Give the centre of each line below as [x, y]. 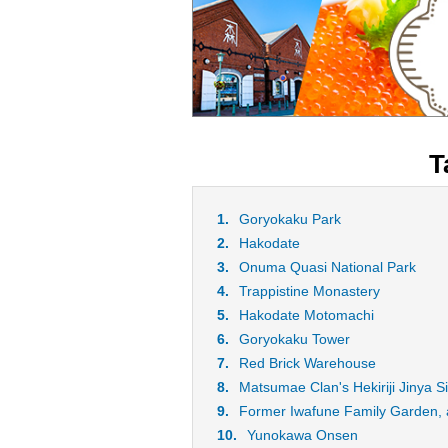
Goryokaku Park [290, 219]
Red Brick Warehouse [307, 363]
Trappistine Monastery [309, 291]
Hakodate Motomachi [306, 315]
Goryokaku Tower [294, 339]
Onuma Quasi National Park [327, 267]
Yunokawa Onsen [302, 435]
